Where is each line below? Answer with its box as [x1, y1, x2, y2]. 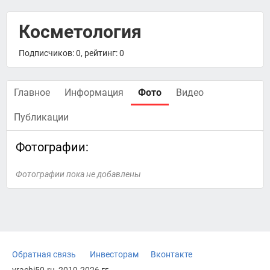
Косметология [19, 21, 142, 42]
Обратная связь [12, 250, 76, 259]
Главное [14, 87, 50, 98]
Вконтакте [151, 250, 192, 259]
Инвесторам [90, 250, 139, 259]
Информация [64, 87, 124, 98]
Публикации [14, 111, 69, 123]
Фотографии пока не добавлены [16, 169, 141, 179]
